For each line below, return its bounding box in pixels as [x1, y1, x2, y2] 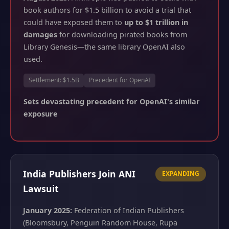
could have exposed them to [24, 17, 124, 28]
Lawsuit [23, 182, 59, 195]
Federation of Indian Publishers [72, 205, 184, 215]
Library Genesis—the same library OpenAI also [24, 42, 185, 52]
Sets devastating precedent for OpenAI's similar [24, 96, 200, 106]
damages [24, 30, 57, 40]
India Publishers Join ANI [23, 167, 135, 180]
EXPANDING [162, 169, 200, 178]
